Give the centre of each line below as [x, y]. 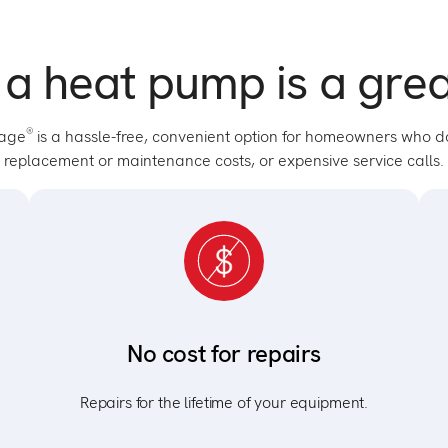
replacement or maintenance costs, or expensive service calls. [224, 160]
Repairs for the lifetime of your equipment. [224, 402]
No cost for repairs [224, 353]
